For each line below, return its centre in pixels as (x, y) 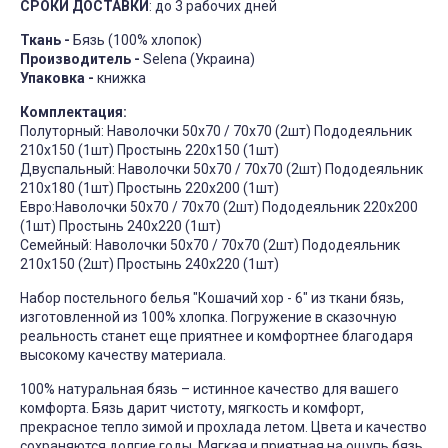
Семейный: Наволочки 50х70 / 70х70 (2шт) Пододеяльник (210, 245)
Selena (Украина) (199, 59)
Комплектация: (73, 112)
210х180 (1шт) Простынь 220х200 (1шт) (149, 188)
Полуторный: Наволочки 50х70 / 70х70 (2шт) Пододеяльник (216, 131)
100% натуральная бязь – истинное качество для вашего (209, 389)
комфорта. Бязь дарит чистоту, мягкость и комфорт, (192, 408)
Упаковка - (57, 78)
